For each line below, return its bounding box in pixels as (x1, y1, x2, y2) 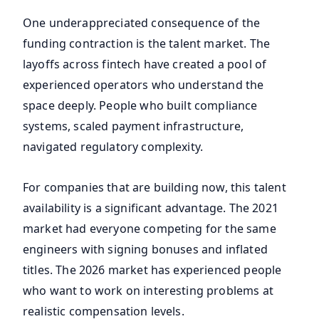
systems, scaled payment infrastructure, (23, 118, 244, 135)
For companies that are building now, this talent (23, 179, 286, 196)
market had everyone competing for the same (23, 221, 276, 237)
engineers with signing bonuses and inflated (23, 241, 268, 258)
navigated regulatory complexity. (23, 139, 204, 155)
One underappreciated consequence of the (23, 15, 261, 31)
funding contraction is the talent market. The (23, 36, 271, 52)
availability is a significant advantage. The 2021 (23, 200, 278, 216)
